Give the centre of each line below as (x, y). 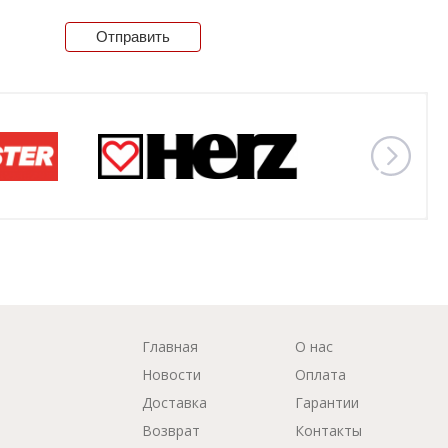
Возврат (171, 430)
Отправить (132, 37)
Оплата (321, 374)
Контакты (329, 430)
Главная (170, 346)
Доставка (175, 402)
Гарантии (327, 402)
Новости (172, 374)
